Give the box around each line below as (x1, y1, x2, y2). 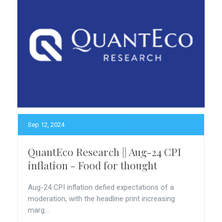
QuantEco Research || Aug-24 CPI (28, 145, 181, 159)
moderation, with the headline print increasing (28, 194, 175, 203)
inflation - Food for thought (28, 158, 157, 172)
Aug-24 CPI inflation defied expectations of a (28, 183, 174, 192)
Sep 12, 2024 (28, 121, 64, 128)
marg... (28, 206, 49, 215)
